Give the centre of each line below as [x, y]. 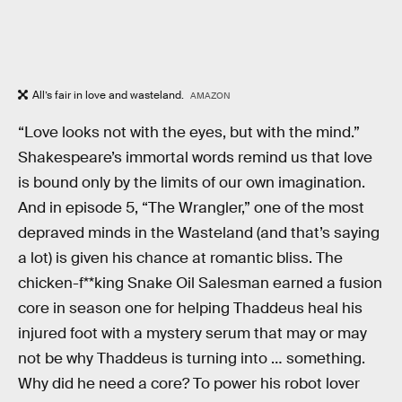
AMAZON [210, 96]
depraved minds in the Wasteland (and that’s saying [199, 232]
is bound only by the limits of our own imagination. [192, 182]
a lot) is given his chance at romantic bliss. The [180, 258]
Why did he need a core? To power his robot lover [189, 383]
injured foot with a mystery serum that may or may [192, 333]
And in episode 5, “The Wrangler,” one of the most [191, 207]
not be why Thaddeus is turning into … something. [192, 358]
